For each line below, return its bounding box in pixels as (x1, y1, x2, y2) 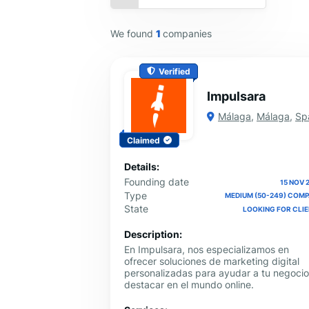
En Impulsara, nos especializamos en (124, 243, 289, 256)
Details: (124, 161, 159, 173)
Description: (124, 228, 182, 241)
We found (110, 27, 156, 39)
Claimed (127, 134, 160, 146)
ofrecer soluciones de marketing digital (124, 255, 299, 268)
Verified (159, 66, 190, 77)
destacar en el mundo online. (124, 279, 254, 291)
